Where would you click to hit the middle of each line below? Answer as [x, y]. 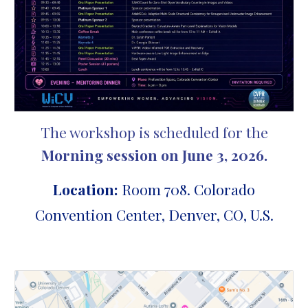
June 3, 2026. [224, 155]
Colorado [224, 189]
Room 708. [158, 189]
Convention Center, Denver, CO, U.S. [154, 215]
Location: [87, 189]
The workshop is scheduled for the [154, 132]
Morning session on [110, 155]
